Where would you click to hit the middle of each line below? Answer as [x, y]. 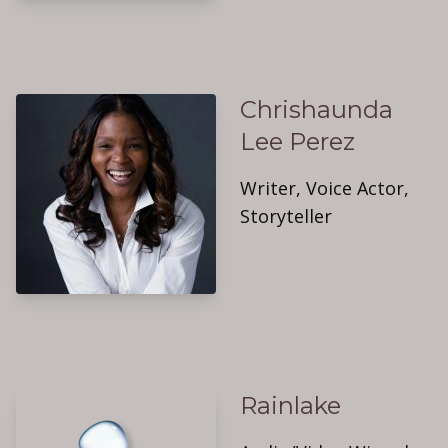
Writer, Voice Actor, [324, 188]
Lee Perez [297, 141]
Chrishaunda [316, 109]
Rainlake [290, 405]
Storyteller [286, 216]
